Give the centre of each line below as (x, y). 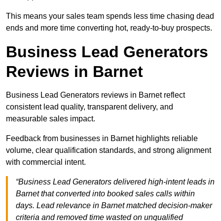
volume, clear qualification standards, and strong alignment (109, 150)
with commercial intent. (46, 162)
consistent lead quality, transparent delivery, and (90, 107)
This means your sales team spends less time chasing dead (110, 16)
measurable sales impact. (51, 119)
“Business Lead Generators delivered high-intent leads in (115, 182)
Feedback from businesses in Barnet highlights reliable (102, 139)
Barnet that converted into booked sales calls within (105, 194)
